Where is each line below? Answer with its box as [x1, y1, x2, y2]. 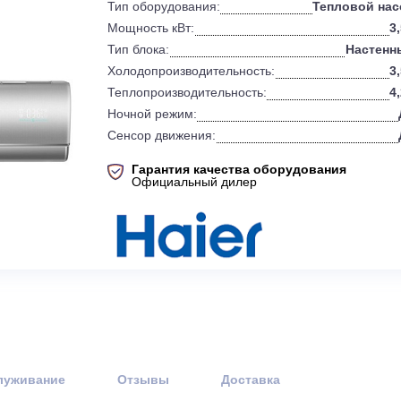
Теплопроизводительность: [162, 138, 339, 154]
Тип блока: [162, 90, 232, 107]
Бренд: [162, 19, 208, 35]
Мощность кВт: [162, 66, 260, 82]
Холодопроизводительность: [162, 115, 348, 130]
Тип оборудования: [162, 43, 288, 58]
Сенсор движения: [162, 186, 283, 201]
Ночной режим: [162, 162, 262, 178]
